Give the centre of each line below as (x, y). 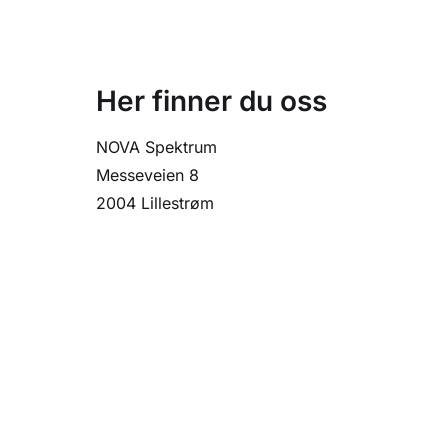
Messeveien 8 (147, 175)
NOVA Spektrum (156, 147)
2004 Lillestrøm (155, 203)
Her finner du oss (211, 101)
